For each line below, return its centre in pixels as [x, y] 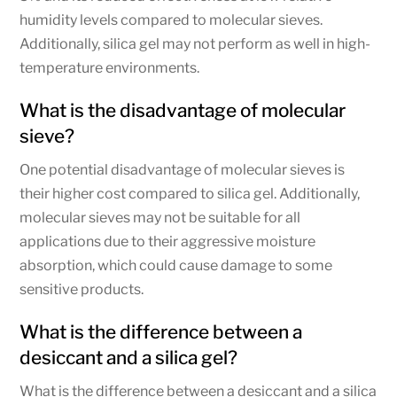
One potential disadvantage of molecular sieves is [183, 169]
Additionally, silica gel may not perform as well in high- [195, 43]
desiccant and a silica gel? [129, 357]
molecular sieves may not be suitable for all [160, 217]
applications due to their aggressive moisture [168, 241]
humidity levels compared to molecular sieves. [171, 19]
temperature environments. [110, 67]
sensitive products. [82, 289]
